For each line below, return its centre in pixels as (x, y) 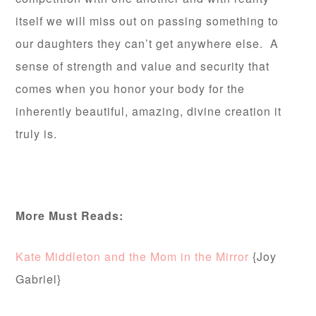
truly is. (37, 134)
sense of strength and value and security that (143, 66)
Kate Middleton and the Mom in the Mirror (133, 257)
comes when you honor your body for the (130, 89)
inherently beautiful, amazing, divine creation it (149, 111)
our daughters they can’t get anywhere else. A (147, 44)
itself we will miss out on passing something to (147, 21)
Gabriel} (39, 279)
